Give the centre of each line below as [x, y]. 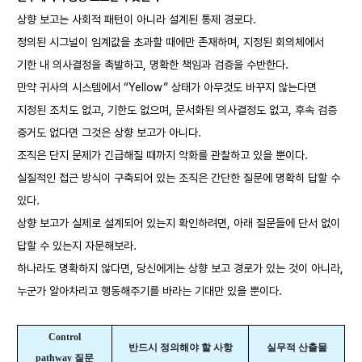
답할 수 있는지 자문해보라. [77, 246]
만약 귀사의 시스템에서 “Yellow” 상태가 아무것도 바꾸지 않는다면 [167, 87]
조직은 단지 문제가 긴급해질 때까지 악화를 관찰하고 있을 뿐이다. [162, 155]
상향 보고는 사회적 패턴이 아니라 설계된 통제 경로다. [137, 19]
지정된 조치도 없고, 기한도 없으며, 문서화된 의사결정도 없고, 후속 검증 [177, 110]
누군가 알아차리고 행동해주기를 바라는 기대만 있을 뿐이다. [149, 291]
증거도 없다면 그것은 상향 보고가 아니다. [109, 133]
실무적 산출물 [297, 347]
